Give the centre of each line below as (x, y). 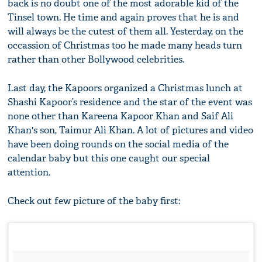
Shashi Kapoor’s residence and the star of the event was (130, 102)
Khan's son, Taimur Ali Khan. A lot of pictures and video (131, 130)
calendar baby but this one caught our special (109, 158)
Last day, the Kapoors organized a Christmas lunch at (125, 88)
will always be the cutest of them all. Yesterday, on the (126, 32)
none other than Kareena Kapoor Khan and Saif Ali (121, 116)
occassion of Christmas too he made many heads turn (125, 46)
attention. (29, 173)
